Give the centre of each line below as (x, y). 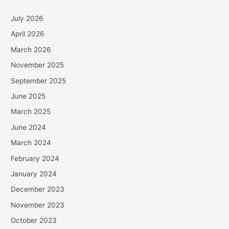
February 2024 (35, 158)
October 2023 (34, 221)
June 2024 (29, 127)
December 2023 (38, 189)
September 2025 (39, 81)
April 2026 (28, 34)
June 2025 (28, 96)
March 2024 (31, 143)
